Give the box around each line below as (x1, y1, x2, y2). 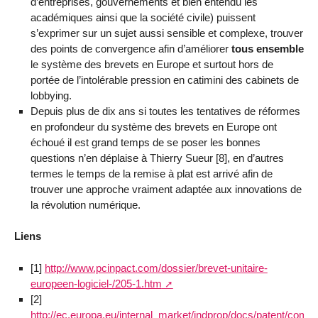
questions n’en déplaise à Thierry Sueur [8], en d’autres (30, 151, 284, 164)
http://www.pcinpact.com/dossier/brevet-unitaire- (44, 262, 268, 275)
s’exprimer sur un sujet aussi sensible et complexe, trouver (30, 26, 303, 39)
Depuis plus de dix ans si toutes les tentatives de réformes (30, 104, 300, 117)
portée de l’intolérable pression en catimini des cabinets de (30, 73, 299, 86)
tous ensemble (231, 42, 304, 55)
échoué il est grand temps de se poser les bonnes (30, 136, 261, 148)
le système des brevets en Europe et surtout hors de (30, 57, 273, 70)
